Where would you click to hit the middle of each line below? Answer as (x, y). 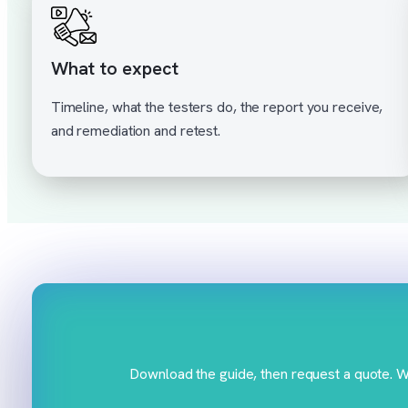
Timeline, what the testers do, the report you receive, (217, 107)
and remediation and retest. (136, 130)
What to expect (115, 68)
